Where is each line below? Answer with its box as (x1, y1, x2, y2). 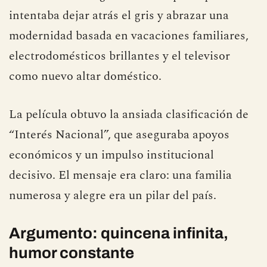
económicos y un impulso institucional (9, 146, 214, 164)
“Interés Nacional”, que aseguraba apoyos (9, 126, 229, 144)
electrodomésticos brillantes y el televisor (9, 47, 230, 65)
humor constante (9, 244, 134, 261)
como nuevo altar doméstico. (9, 67, 162, 85)
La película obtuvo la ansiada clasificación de (9, 105, 249, 123)
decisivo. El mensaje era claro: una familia (9, 166, 232, 184)
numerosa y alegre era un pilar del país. (9, 187, 216, 204)
